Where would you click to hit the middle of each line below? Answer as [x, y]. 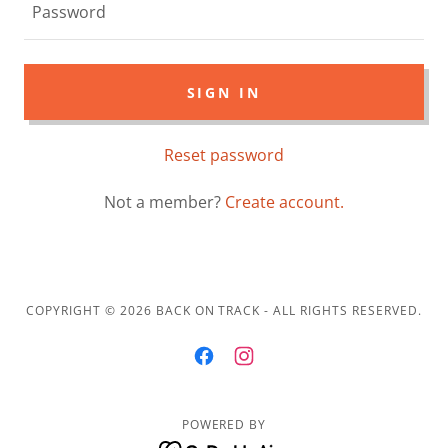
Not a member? [162, 202]
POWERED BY [224, 424]
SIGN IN [224, 92]
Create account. [284, 202]
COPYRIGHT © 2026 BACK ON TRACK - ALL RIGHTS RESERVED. [224, 310]
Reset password [224, 155]
